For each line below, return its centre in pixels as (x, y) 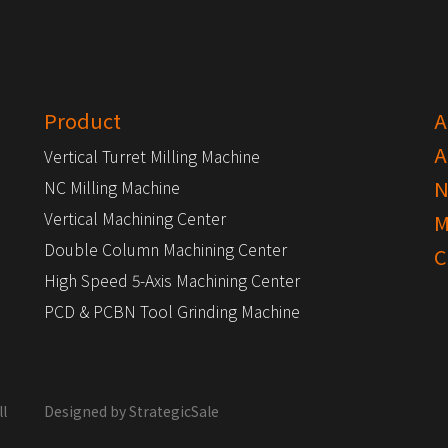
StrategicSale (174, 411)
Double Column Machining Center (165, 249)
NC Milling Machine (112, 187)
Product (82, 120)
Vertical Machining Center (135, 218)
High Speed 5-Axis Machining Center (172, 280)
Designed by (86, 411)
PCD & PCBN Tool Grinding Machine (172, 311)
